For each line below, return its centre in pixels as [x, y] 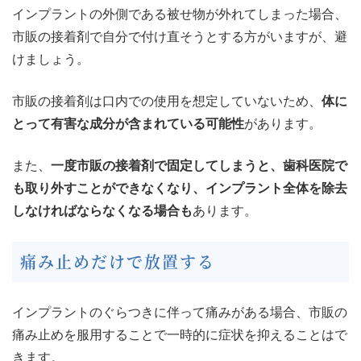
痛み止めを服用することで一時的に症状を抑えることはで [180, 335]
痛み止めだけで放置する [118, 262]
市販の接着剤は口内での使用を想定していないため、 [167, 102]
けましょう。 [51, 60]
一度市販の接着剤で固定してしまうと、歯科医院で [199, 166]
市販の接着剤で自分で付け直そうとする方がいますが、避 [180, 37]
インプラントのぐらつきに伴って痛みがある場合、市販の [180, 313]
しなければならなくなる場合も [102, 211]
